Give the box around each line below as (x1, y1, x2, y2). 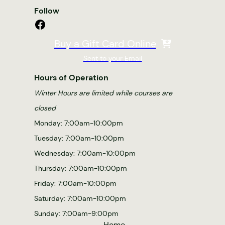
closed (34, 103, 56, 113)
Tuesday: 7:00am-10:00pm (34, 133, 124, 143)
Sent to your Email (83, 53, 142, 63)
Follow (34, 5, 59, 16)
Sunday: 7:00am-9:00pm (34, 208, 119, 218)
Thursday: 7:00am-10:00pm (34, 163, 127, 173)
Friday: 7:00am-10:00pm (34, 178, 117, 188)
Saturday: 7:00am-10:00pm (34, 193, 126, 203)
